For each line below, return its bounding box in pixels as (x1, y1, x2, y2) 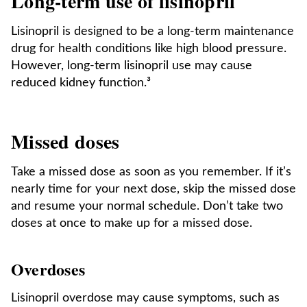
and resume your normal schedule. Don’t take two (11, 200, 283, 212)
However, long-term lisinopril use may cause (11, 60, 252, 72)
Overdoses (11, 257, 86, 281)
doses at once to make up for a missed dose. (11, 217, 252, 230)
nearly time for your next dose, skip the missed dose (11, 183, 296, 195)
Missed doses (11, 127, 120, 156)
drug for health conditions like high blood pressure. (11, 42, 286, 55)
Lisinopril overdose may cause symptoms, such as (11, 292, 280, 304)
